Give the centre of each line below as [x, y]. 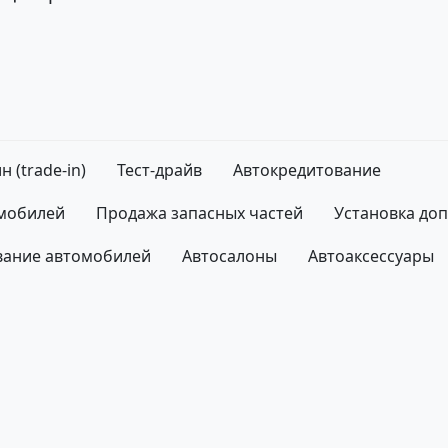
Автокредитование [307, 170]
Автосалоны [229, 256]
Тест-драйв [159, 170]
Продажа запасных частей [199, 213]
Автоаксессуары [371, 256]
